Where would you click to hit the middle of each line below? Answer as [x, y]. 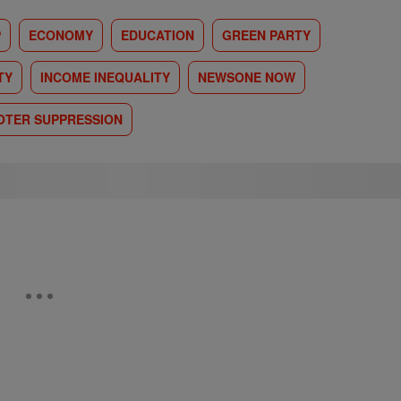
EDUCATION [158, 35]
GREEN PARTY [266, 35]
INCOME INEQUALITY [105, 77]
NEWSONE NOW [247, 77]
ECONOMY [61, 35]
